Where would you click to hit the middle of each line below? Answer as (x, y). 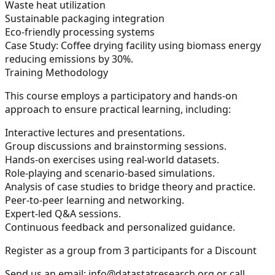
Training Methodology (56, 72)
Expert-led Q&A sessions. (63, 213)
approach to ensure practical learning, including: (118, 109)
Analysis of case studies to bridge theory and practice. (130, 186)
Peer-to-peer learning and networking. (95, 200)
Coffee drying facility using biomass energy (160, 45)
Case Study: (32, 45)
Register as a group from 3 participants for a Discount (131, 250)
